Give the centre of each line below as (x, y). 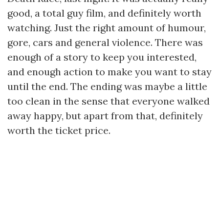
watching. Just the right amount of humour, (107, 28)
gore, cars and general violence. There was (105, 42)
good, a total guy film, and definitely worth (104, 13)
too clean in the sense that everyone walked (109, 101)
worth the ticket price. (59, 130)
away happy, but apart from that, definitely (105, 116)
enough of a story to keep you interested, (102, 57)
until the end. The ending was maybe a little (107, 86)
